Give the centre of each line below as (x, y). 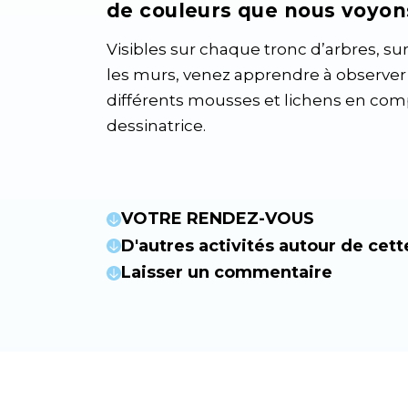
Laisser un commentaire (227, 272)
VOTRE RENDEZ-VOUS (218, 219)
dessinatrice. (156, 126)
